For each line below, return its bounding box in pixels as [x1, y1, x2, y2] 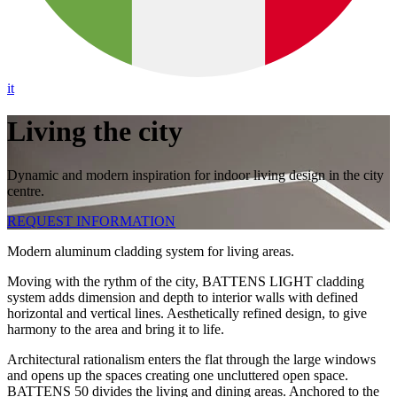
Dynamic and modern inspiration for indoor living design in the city [7, 167, 384, 183]
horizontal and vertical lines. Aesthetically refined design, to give [7, 305, 367, 321]
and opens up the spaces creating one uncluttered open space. [7, 367, 348, 383]
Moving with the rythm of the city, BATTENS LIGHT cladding [7, 273, 364, 289]
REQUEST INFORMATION [7, 213, 175, 229]
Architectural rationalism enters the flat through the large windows [7, 351, 376, 367]
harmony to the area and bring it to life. [7, 321, 224, 337]
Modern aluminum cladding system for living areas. [7, 243, 294, 259]
